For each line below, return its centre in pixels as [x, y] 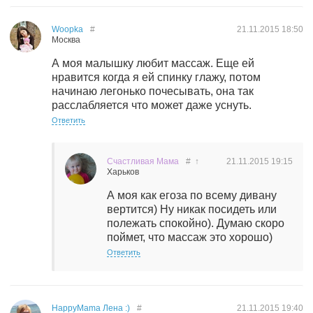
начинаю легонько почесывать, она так [153, 91]
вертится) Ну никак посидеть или [192, 209]
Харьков [123, 172]
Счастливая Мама [143, 161]
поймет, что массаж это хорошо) [190, 237]
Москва [66, 40]
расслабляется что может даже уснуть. [152, 105]
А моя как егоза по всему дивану [192, 195]
